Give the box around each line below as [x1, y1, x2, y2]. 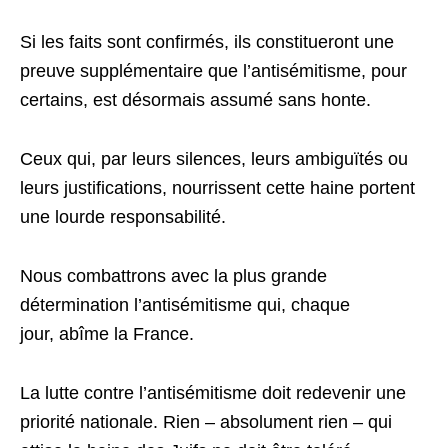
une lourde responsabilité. [20, 207, 226, 227]
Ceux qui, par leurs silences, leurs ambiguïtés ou [20, 149, 408, 169]
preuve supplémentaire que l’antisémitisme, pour [20, 61, 407, 81]
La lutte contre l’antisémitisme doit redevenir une [20, 383, 406, 403]
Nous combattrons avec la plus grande [20, 266, 327, 286]
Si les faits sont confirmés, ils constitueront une [20, 32, 394, 52]
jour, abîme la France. [20, 324, 194, 344]
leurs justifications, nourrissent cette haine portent [20, 178, 415, 198]
